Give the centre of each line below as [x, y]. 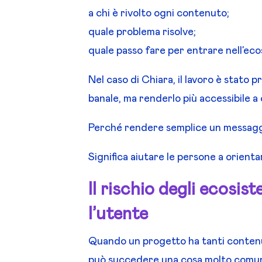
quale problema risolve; [142, 32]
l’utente [118, 214]
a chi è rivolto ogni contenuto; [159, 14]
